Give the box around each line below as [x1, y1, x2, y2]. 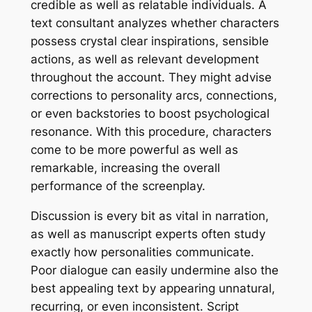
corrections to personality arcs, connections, [30, 88, 277, 103]
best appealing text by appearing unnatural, [30, 281, 275, 296]
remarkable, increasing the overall [30, 161, 220, 175]
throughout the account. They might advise [30, 70, 272, 85]
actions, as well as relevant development [30, 52, 259, 67]
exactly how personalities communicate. [30, 245, 254, 260]
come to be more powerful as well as [30, 143, 238, 157]
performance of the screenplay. [30, 179, 205, 194]
